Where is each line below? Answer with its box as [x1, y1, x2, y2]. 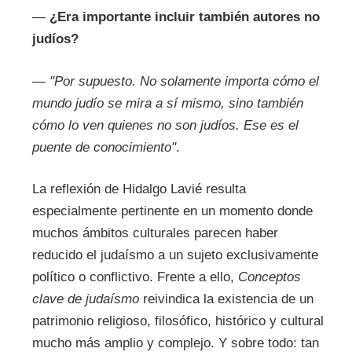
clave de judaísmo [31, 291, 139, 307]
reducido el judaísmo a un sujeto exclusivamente [31, 247, 318, 263]
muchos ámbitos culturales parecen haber [31, 225, 278, 241]
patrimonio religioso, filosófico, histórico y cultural [31, 313, 324, 329]
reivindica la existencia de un [138, 291, 313, 307]
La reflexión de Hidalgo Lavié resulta [31, 181, 246, 197]
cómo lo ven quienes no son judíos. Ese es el [31, 117, 299, 133]
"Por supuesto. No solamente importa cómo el [49, 73, 319, 89]
